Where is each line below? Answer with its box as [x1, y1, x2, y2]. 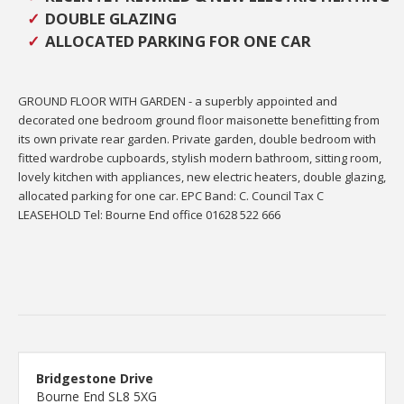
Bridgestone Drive [36, 369, 153, 387]
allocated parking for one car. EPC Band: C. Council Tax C [18, 187, 324, 204]
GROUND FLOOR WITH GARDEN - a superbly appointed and [18, 92, 337, 109]
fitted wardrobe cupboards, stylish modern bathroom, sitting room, [18, 149, 381, 166]
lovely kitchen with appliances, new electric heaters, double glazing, [18, 168, 386, 185]
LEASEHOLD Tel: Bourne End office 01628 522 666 [18, 206, 280, 223]
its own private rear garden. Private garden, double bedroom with [18, 130, 376, 147]
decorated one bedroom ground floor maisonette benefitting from [18, 111, 380, 128]
